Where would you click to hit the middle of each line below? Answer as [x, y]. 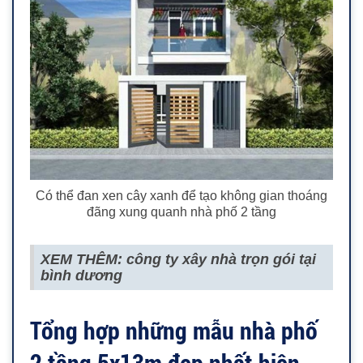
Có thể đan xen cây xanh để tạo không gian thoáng [181, 196]
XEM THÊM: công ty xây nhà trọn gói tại [178, 260]
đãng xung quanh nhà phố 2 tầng [181, 212]
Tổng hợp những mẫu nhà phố [174, 331]
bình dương [81, 276]
